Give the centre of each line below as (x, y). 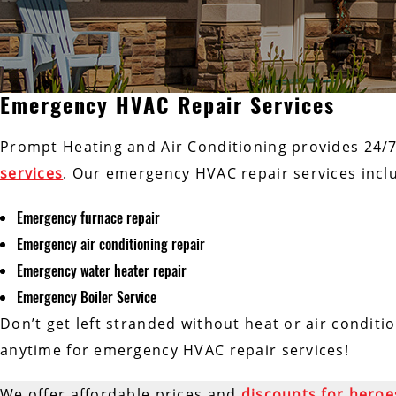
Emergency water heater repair (102, 271)
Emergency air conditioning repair (111, 244)
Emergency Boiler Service (87, 297)
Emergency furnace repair (89, 218)
